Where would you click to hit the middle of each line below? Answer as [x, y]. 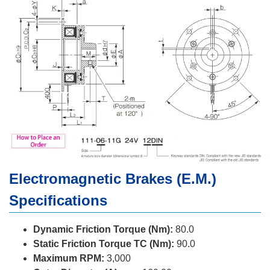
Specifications [58, 200]
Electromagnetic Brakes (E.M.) [113, 178]
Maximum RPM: [69, 258]
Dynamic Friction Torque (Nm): [103, 229]
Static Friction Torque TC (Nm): [104, 243]
